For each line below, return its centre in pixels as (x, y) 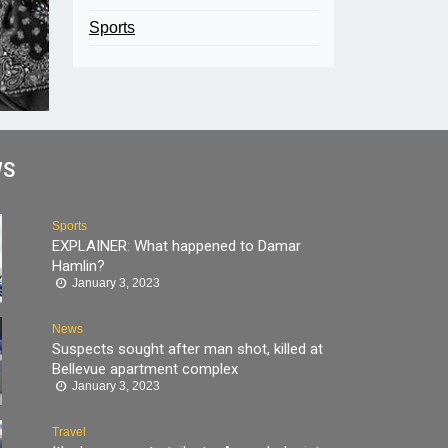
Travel (69, 432)
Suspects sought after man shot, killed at (188, 349)
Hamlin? (79, 266)
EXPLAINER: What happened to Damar (177, 246)
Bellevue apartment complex (145, 369)
